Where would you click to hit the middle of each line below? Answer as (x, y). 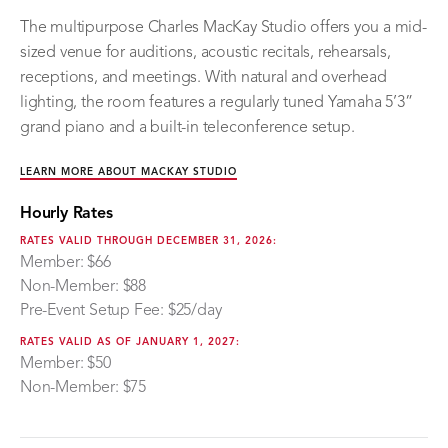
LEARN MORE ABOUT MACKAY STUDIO (128, 171)
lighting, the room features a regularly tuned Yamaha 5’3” (216, 102)
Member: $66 (65, 262)
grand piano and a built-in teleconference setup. (187, 127)
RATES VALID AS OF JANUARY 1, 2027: (130, 341)
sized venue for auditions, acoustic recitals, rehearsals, (205, 52)
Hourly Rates (66, 213)
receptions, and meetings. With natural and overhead (203, 77)
